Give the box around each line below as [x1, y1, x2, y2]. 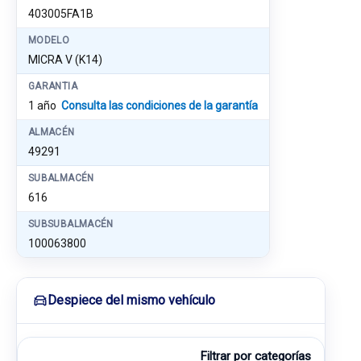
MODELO [28, 35, 70, 46]
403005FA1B [28, 7, 93, 20]
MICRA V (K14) [28, 53, 102, 66]
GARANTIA [28, 81, 77, 92]
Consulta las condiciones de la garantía [61, 99, 258, 112]
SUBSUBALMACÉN [28, 218, 114, 230]
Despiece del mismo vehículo [48, 293, 215, 308]
